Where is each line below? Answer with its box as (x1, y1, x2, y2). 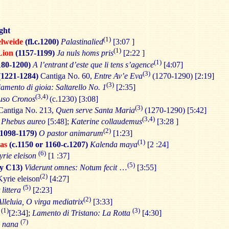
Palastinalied (61, 37, 103, 47)
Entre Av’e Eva (94, 72, 143, 81)
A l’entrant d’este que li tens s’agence (33, 60, 154, 69)
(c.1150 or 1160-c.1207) (9, 140, 88, 149)
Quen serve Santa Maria (56, 106, 135, 115)
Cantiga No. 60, (38, 72, 94, 81)
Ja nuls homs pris (57, 49, 113, 58)
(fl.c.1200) (25, 37, 59, 47)
